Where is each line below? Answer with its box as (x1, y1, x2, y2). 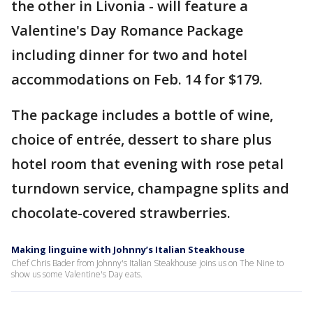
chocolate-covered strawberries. (11, 203, 231, 222)
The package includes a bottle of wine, (11, 105, 273, 124)
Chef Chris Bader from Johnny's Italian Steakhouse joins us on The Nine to (11, 257, 284, 269)
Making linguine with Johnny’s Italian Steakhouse (11, 243, 245, 256)
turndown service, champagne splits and (11, 179, 289, 198)
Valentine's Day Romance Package (11, 21, 243, 40)
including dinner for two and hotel (11, 45, 247, 64)
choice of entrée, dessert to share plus (11, 130, 272, 149)
